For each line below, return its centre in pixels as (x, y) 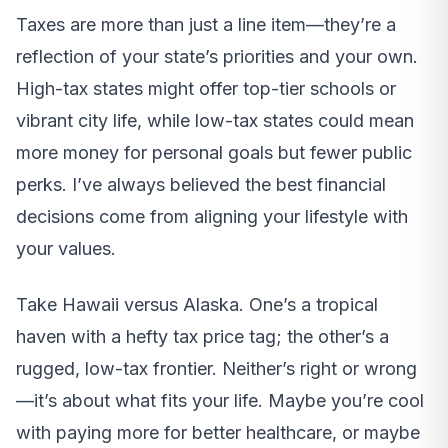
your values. (66, 249)
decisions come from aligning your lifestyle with (212, 217)
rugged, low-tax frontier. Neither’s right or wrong (216, 369)
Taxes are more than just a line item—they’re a (206, 25)
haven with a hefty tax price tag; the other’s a (202, 337)
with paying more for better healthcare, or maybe (218, 433)
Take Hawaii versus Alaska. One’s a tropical (197, 305)
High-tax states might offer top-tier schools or (206, 89)
